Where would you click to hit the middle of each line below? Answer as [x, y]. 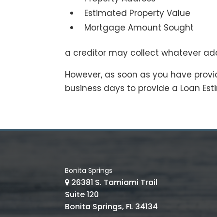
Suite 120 [82, 195]
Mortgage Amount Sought [139, 28]
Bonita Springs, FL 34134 [112, 207]
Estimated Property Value [138, 13]
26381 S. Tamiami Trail [115, 183]
